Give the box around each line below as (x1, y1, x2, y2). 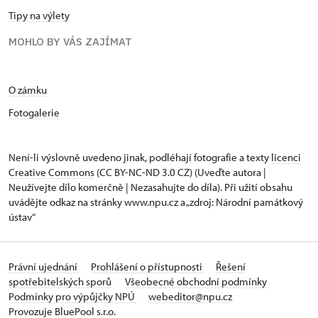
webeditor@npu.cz (148, 289, 232, 303)
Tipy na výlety (9, 8, 70, 22)
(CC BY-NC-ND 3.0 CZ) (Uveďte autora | (94, 165, 266, 179)
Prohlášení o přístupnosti (91, 259, 204, 273)
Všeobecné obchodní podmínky (125, 274, 267, 288)
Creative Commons (9, 165, 94, 179)
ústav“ (9, 209, 35, 224)
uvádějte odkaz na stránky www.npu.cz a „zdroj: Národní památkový (9, 194, 303, 209)
